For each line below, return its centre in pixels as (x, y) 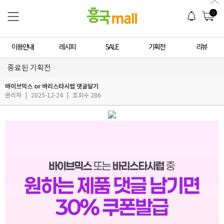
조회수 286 (86, 94)
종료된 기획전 (29, 67)
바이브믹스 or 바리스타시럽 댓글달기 (52, 85)
